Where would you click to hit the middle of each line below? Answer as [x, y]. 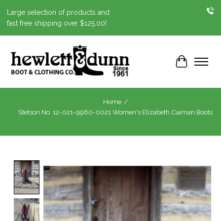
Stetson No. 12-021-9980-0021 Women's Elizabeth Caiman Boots [115, 112]
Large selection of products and [58, 13]
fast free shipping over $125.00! [56, 23]
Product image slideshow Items [101, 165]
